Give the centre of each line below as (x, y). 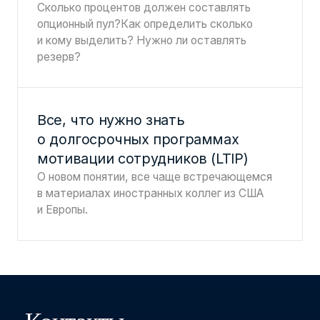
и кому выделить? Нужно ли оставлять (142, 40)
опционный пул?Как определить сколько (145, 24)
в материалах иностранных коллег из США (151, 193)
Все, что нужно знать (111, 120)
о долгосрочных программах (138, 139)
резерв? (59, 56)
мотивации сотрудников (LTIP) (143, 158)
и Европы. (63, 209)
